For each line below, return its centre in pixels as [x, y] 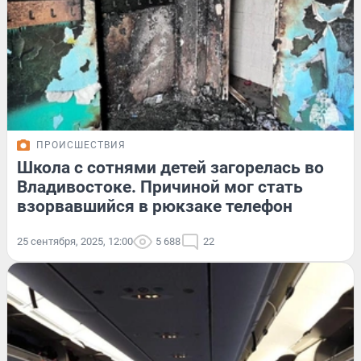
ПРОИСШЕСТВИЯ [81, 145]
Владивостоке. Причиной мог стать [160, 187]
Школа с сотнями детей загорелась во [170, 168]
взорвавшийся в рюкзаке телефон [155, 207]
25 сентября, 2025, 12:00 [75, 242]
